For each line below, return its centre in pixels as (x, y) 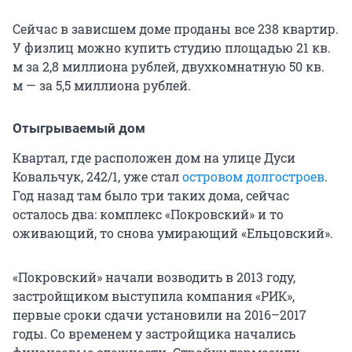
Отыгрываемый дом (79, 128)
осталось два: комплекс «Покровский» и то (148, 214)
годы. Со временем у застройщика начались (154, 334)
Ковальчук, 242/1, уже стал (97, 177)
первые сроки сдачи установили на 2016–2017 (159, 315)
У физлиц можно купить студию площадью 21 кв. (172, 48)
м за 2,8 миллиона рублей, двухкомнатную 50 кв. (169, 67)
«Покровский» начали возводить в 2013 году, (154, 277)
